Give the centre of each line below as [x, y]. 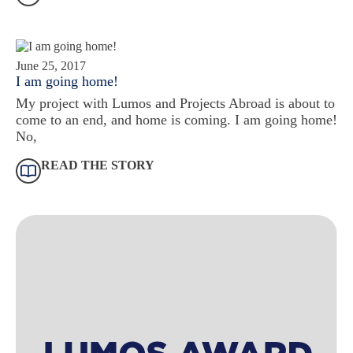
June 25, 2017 [51, 65]
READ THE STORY [98, 165]
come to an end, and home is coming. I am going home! [176, 119]
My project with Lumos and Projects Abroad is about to [175, 103]
